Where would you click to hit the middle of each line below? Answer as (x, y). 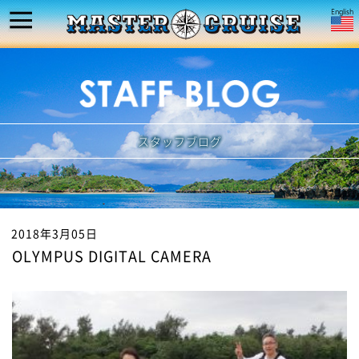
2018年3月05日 (54, 233)
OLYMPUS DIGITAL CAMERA (112, 256)
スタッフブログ (179, 141)
